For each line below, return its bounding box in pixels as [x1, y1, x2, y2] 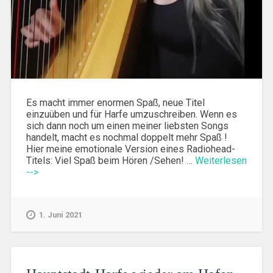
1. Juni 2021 [38, 210, 82, 220]
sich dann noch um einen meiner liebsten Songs [26, 120, 229, 132]
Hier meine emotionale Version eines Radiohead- [26, 143, 235, 155]
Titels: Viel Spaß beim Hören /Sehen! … [26, 155, 195, 167]
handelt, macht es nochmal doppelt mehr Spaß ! [26, 132, 227, 144]
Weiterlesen [194, 155, 247, 167]
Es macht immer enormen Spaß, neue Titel [26, 97, 205, 109]
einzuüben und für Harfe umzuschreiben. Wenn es [26, 108, 237, 121]
